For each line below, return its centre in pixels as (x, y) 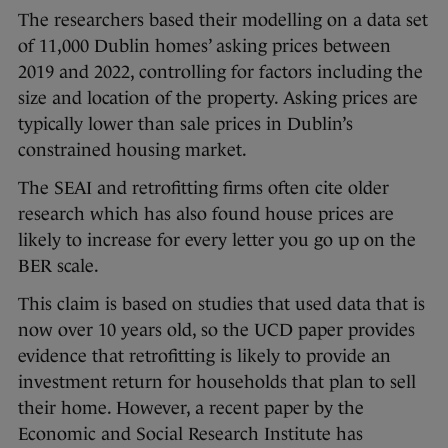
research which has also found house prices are (206, 214)
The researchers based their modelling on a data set (223, 20)
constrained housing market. (132, 150)
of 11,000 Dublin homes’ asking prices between (204, 46)
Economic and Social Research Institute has (190, 434)
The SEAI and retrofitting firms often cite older (203, 188)
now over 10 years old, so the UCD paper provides (216, 330)
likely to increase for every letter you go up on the (217, 240)
